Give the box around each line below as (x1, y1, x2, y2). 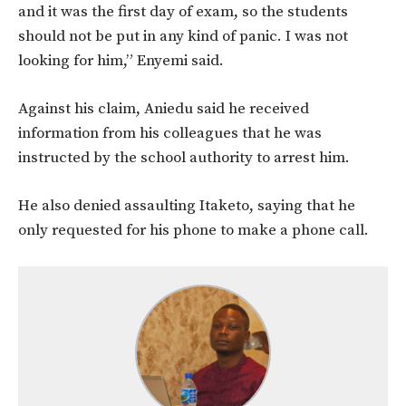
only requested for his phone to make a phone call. (18, 220, 369, 241)
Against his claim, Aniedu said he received (18, 99, 309, 120)
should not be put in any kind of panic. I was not (18, 26, 348, 47)
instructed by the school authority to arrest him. (18, 148, 350, 169)
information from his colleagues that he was (18, 123, 322, 144)
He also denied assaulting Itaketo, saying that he (18, 196, 355, 217)
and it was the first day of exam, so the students (18, 2, 348, 23)
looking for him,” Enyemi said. (18, 51, 224, 72)
